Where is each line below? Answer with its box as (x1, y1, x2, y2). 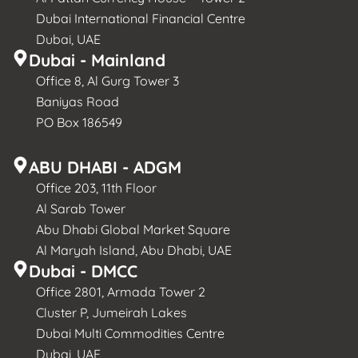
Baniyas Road (36, 93, 119, 109)
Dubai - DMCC (29, 260, 137, 281)
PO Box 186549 (36, 113, 122, 130)
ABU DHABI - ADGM (29, 156, 181, 177)
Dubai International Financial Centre (36, 10, 245, 26)
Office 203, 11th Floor (36, 179, 157, 196)
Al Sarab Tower (36, 200, 125, 217)
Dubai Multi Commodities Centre (36, 324, 225, 341)
